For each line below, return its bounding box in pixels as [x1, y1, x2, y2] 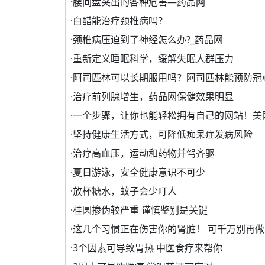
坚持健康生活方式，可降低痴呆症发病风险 [73, 128, 253, 141]
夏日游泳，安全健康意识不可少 [73, 166, 205, 179]
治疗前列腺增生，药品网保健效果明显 [73, 90, 234, 104]
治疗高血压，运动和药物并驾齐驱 [73, 147, 215, 160]
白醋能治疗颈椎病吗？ [73, 14, 167, 28]
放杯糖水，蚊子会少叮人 [73, 185, 177, 198]
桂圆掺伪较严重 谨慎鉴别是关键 [73, 203, 208, 217]
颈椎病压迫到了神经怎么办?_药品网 [73, 33, 223, 47]
